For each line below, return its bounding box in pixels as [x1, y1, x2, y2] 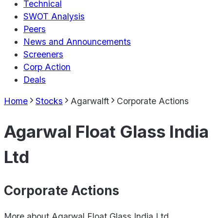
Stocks [36, 95, 63, 106]
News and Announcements [23, 36, 131, 47]
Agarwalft [71, 95, 109, 106]
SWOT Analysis [23, 11, 85, 22]
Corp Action [23, 62, 71, 73]
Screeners [23, 49, 63, 60]
